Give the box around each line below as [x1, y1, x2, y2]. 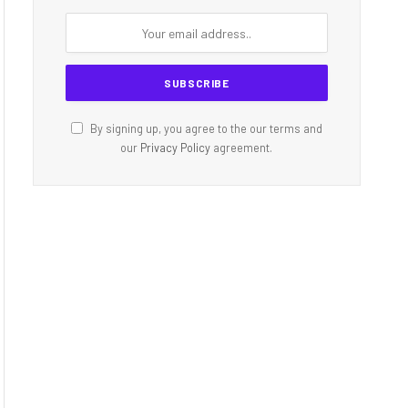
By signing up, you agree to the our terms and [87, 121, 322, 136]
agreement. [210, 140, 273, 155]
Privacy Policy [140, 140, 211, 155]
